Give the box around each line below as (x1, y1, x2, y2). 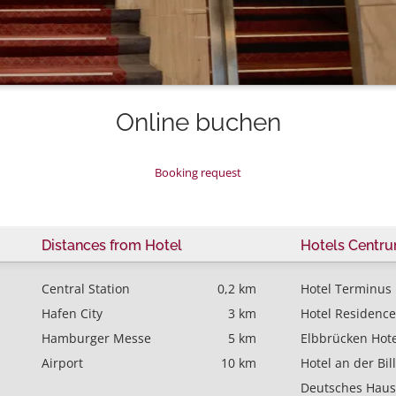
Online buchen (115, 107, 281, 137)
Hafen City (41, 304, 103, 322)
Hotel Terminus (300, 279, 392, 297)
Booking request (155, 164, 241, 180)
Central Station (41, 279, 130, 297)
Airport (41, 354, 83, 371)
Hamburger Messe (41, 329, 151, 346)
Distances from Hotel (41, 236, 182, 254)
